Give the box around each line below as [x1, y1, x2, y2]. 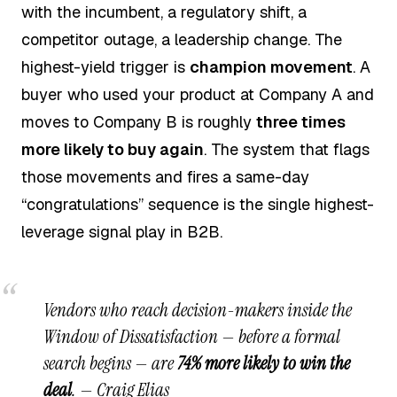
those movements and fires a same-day [21, 167, 309, 188]
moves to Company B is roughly [21, 112, 256, 133]
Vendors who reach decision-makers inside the [43, 299, 352, 323]
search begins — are [43, 352, 177, 376]
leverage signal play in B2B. [21, 222, 222, 243]
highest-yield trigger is [21, 57, 190, 78]
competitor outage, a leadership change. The [21, 29, 342, 51]
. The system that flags [204, 139, 370, 160]
